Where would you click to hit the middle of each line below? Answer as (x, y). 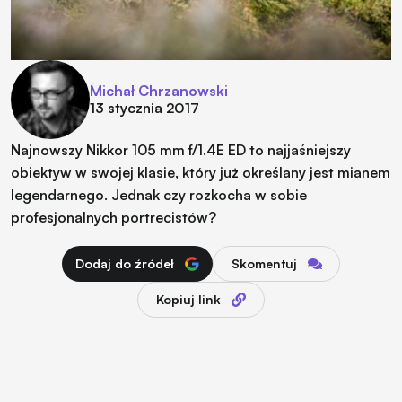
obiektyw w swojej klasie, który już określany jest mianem (201, 172)
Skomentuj (264, 263)
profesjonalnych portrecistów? (114, 217)
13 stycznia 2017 (144, 107)
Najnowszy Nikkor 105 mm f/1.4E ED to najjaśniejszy (181, 149)
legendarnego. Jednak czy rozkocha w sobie (159, 194)
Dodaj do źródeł (125, 263)
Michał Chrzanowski (159, 90)
